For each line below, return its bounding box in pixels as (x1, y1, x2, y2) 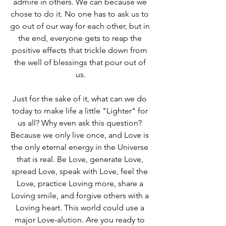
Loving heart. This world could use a (15, 203, 146, 213)
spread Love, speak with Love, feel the (12, 166, 150, 177)
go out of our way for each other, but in (10, 21, 152, 31)
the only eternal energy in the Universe (11, 142, 150, 152)
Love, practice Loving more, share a (16, 179, 145, 189)
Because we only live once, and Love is (11, 130, 151, 140)
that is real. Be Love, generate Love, (16, 154, 145, 164)
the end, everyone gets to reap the (18, 33, 144, 43)
